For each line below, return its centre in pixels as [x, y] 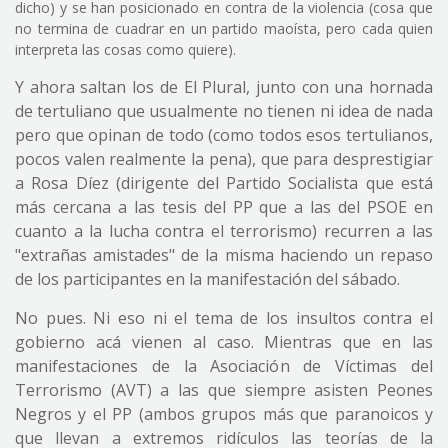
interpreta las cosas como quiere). [125, 49]
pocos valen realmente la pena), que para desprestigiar [224, 159]
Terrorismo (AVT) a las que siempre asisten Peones [224, 390]
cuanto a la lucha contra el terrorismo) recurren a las [224, 231]
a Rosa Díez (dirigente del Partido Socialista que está [224, 183]
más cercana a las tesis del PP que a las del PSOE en [224, 207]
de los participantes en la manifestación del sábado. [207, 279]
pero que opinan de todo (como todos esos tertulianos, [224, 135]
